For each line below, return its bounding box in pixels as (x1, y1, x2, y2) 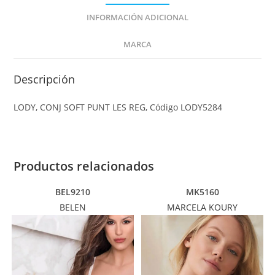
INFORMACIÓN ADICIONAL (87, 12, 188, 23)
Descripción (14, 71, 76, 87)
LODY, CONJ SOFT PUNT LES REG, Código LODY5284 (14, 101, 223, 113)
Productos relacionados (14, 157, 155, 174)
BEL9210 (55, 185, 90, 198)
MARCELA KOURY (167, 201, 238, 213)
